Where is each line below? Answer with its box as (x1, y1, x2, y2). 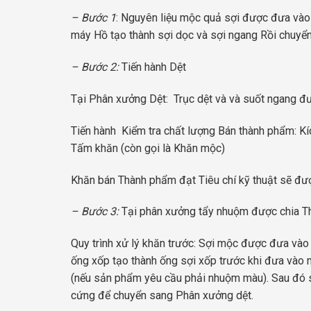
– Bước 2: (71, 60, 119, 74)
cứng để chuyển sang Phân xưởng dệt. (71, 289, 253, 303)
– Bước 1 (71, 11, 116, 25)
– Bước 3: (71, 205, 119, 219)
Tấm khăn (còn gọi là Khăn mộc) (71, 141, 225, 155)
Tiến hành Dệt (119, 60, 186, 74)
